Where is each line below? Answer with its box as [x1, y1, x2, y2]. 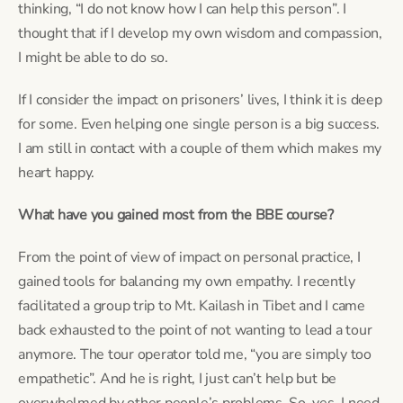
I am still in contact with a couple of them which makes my [18, 138, 382, 158]
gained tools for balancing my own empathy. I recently [18, 271, 355, 291]
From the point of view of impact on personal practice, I [18, 246, 361, 267]
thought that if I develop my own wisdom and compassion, [18, 22, 382, 43]
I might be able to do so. [18, 47, 168, 67]
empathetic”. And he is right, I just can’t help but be [18, 368, 337, 389]
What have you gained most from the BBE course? [18, 204, 334, 225]
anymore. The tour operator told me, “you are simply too [18, 344, 372, 364]
